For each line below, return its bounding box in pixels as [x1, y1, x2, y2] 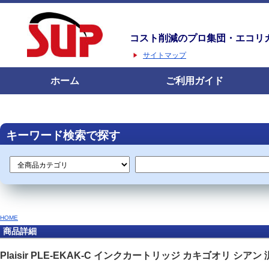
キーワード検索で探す [6, 129, 126, 142]
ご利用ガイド [166, 76, 223, 86]
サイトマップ [143, 51, 186, 59]
